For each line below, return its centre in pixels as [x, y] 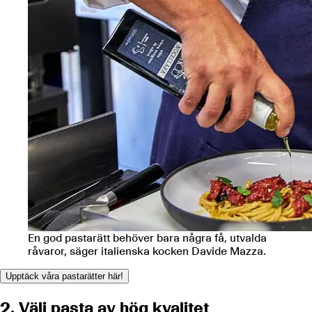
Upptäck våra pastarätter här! [64, 276]
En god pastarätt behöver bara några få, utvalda [147, 237]
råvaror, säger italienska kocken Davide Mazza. [147, 251]
